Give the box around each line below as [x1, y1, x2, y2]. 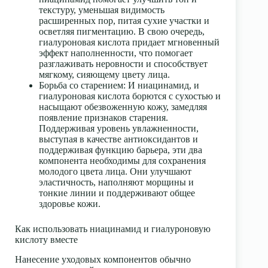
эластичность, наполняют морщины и [39, 177, 194, 188]
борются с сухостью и [130, 91, 221, 102]
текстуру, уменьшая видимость [39, 5, 165, 16]
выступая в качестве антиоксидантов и [39, 134, 198, 145]
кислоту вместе [15, 234, 78, 245]
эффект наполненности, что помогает [39, 48, 193, 59]
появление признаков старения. [39, 112, 168, 123]
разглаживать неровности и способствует [39, 59, 208, 69]
